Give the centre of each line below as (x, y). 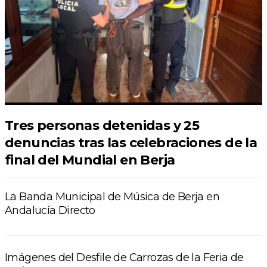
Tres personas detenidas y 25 (102, 126)
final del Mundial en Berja (90, 160)
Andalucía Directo (50, 211)
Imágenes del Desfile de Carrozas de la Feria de (124, 258)
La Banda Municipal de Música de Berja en (112, 197)
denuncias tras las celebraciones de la (131, 143)
